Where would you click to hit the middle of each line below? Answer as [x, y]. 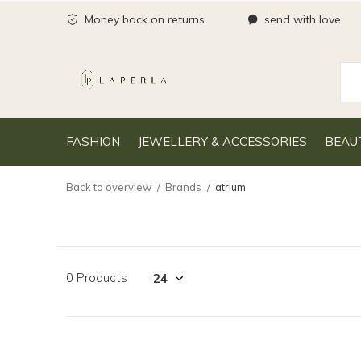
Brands [183, 187]
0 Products [97, 278]
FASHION [93, 141]
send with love [301, 19]
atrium [230, 187]
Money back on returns [143, 19]
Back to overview [109, 187]
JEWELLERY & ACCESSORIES [222, 141]
